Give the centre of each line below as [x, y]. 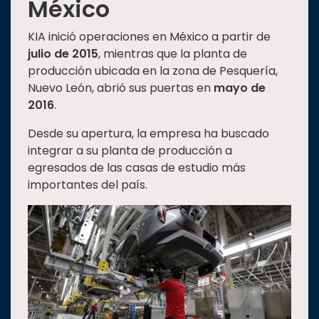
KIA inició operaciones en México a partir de [149, 37]
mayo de [240, 88]
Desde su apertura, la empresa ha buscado [148, 134]
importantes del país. [88, 185]
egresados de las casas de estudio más [137, 168]
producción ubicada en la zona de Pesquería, [153, 71]
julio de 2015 [63, 54]
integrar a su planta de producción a [130, 151]
